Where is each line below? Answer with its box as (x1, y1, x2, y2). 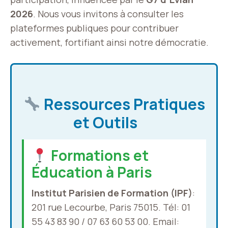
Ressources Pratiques (40, 94, 205, 115)
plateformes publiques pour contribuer (10, 22, 179, 34)
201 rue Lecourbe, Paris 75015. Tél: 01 (32, 201, 190, 213)
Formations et (47, 146, 149, 165)
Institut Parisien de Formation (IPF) (32, 187, 192, 199)
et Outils (73, 112, 140, 133)
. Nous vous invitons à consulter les (33, 8, 184, 20)
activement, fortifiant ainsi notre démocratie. (10, 36, 209, 48)
